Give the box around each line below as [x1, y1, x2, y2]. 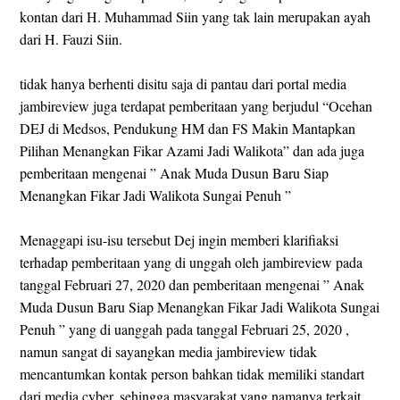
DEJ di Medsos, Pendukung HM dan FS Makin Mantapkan [20, 118, 355, 137]
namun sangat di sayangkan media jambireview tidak [20, 341, 317, 361]
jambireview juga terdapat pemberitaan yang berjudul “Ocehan [20, 96, 372, 115]
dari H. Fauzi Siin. [20, 29, 127, 48]
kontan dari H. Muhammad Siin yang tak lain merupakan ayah [20, 6, 371, 26]
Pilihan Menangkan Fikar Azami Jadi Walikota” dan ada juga [20, 140, 364, 160]
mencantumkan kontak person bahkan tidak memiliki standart [20, 363, 364, 383]
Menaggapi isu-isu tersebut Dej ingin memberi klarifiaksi [20, 229, 338, 249]
